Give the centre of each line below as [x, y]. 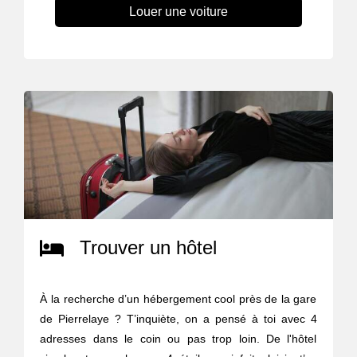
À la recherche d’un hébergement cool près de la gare [178, 298]
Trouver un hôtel [149, 247]
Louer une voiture [178, 11]
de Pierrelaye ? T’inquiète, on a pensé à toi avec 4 [178, 318]
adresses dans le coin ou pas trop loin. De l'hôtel [178, 338]
